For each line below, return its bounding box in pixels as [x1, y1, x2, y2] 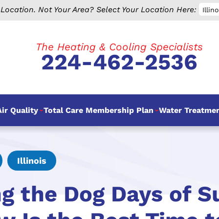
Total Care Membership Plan [43, 106, 153, 115]
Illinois [17, 155, 46, 166]
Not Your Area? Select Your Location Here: [36, 5, 197, 14]
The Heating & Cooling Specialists [36, 41, 203, 53]
